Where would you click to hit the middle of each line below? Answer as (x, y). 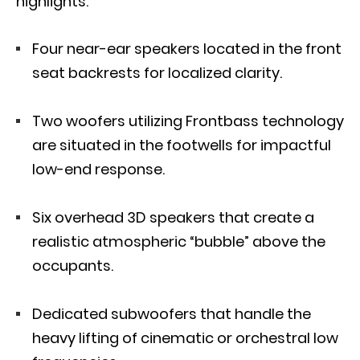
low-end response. (102, 169)
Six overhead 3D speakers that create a (173, 217)
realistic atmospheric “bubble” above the (179, 241)
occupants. (76, 266)
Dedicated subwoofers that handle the (172, 314)
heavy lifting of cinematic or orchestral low (185, 338)
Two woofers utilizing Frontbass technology (188, 121)
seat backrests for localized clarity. (159, 73)
